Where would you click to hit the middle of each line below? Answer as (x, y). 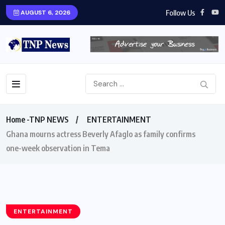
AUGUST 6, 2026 (45, 13)
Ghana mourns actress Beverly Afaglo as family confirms (101, 134)
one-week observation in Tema (58, 148)
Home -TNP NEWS (37, 120)
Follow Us (181, 12)
